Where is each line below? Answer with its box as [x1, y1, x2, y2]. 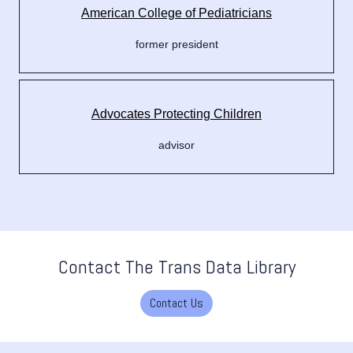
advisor [158, 139, 195, 152]
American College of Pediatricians [81, 6, 272, 20]
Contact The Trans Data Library [58, 255, 295, 280]
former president [135, 38, 218, 51]
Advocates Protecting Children [91, 107, 262, 121]
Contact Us [150, 295, 203, 312]
